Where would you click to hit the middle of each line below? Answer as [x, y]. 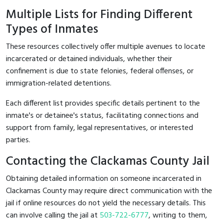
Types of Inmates [52, 29]
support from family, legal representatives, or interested [99, 128]
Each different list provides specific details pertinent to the [103, 103]
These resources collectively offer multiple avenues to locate [106, 47]
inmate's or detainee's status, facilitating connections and [102, 116]
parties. [18, 140]
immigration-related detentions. [59, 83]
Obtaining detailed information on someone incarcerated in [104, 179]
